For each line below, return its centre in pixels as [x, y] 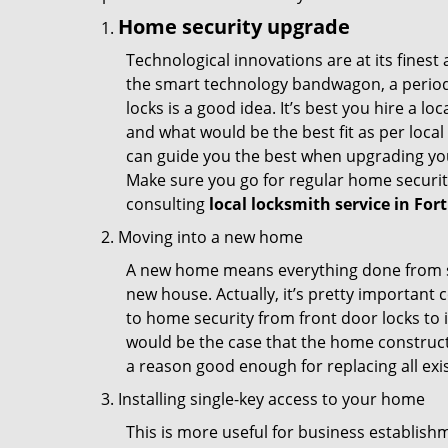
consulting [167, 204]
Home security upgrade [234, 26]
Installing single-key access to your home [271, 399]
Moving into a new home [210, 237]
